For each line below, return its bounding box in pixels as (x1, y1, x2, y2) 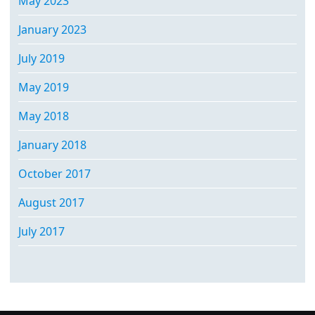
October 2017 (18, 165, 91, 181)
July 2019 (18, 50, 65, 66)
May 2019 (18, 79, 69, 95)
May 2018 (18, 108, 69, 124)
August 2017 (18, 194, 84, 210)
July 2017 (18, 223, 65, 239)
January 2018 (18, 136, 86, 153)
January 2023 (18, 21, 86, 37)
